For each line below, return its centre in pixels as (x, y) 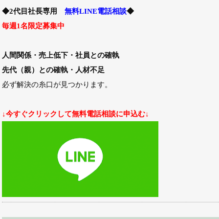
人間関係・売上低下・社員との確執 (61, 55)
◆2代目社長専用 (33, 11)
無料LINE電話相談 (96, 11)
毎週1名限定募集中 (33, 26)
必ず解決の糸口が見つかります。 (57, 84)
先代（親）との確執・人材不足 (53, 70)
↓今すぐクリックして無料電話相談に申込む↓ (76, 114)
